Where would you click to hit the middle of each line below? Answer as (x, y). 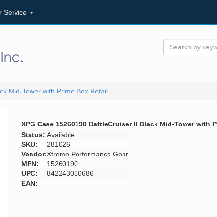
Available (61, 135)
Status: (33, 135)
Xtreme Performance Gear (88, 154)
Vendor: (34, 154)
